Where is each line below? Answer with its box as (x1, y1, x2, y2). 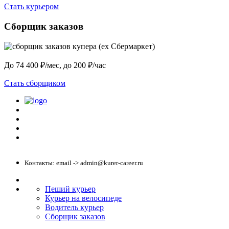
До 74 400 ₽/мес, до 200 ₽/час (4, 60, 106, 70)
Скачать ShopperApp (25, 124, 84, 132)
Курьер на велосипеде (45, 193, 122, 202)
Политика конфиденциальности (25, 106, 114, 114)
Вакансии (25, 133, 52, 142)
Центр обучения (25, 115, 72, 123)
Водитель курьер (45, 202, 104, 212)
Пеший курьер (45, 184, 96, 193)
